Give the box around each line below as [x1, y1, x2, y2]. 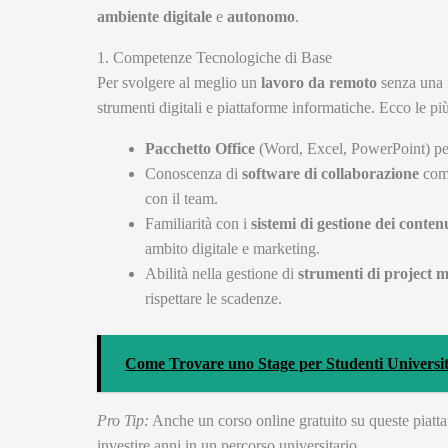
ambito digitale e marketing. [145, 239, 320, 257]
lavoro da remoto [261, 73, 377, 91]
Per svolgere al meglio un [97, 73, 261, 91]
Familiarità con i [145, 214, 251, 232]
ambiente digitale [97, 7, 212, 25]
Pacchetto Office [145, 139, 255, 157]
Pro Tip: [97, 411, 149, 429]
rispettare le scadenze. [145, 289, 282, 307]
